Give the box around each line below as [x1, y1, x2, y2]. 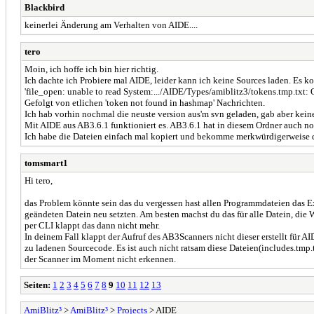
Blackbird [25, 1, 64, 13]
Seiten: [24, 279, 50, 290]
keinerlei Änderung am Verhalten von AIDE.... [25, 19, 198, 30]
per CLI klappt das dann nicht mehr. [25, 219, 160, 231]
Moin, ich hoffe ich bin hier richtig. [25, 63, 158, 74]
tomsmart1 [25, 157, 68, 168]
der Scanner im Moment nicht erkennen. [25, 253, 176, 264]
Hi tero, [25, 175, 53, 186]
